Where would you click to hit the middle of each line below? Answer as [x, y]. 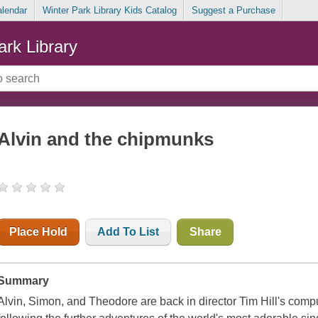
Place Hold [39, 232]
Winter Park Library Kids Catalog [109, 11]
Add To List [128, 232]
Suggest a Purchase [233, 11]
